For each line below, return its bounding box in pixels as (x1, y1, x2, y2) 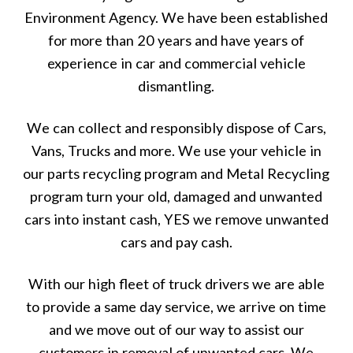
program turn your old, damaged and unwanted (30, 188, 323, 206)
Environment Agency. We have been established (24, 9, 329, 27)
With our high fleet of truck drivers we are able (28, 274, 325, 292)
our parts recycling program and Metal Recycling (23, 165, 330, 183)
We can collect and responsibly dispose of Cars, (26, 119, 326, 137)
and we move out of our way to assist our (48, 320, 304, 338)
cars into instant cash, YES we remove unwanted (24, 210, 329, 229)
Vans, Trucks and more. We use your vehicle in (31, 142, 321, 160)
